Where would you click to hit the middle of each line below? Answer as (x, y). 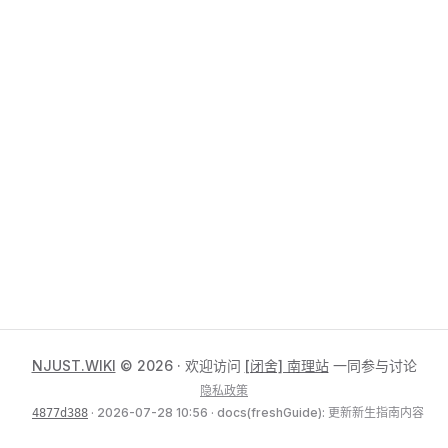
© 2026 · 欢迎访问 (180, 365)
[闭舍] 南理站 (286, 365)
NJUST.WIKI (73, 365)
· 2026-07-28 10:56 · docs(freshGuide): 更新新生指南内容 (256, 412)
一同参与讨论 (372, 365)
